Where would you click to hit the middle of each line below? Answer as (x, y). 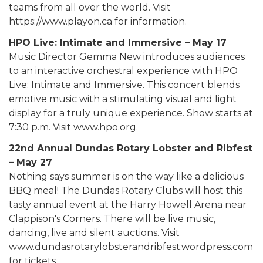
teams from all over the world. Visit (90, 8)
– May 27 (31, 163)
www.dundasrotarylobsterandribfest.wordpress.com (131, 247)
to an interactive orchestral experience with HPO (123, 71)
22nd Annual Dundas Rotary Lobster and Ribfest (131, 149)
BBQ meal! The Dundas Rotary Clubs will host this (126, 191)
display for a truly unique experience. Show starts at (131, 113)
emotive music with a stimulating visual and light (123, 99)
